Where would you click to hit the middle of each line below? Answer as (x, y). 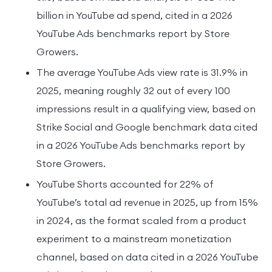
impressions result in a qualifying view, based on (146, 108)
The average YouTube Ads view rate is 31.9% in (142, 72)
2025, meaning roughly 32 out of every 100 (133, 90)
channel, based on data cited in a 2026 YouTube (147, 257)
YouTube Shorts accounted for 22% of (125, 184)
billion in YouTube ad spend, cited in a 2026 (134, 15)
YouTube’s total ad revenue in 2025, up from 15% (147, 202)
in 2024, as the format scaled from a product (141, 220)
